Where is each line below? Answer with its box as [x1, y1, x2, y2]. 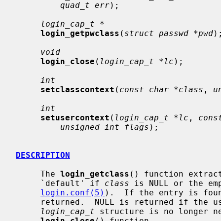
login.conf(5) [40, 187, 105, 197]
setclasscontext [40, 84, 114, 94]
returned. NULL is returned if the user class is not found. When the [16, 197, 40, 207]
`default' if [40, 178, 105, 188]
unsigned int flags [60, 122, 149, 132]
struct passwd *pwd [124, 28, 213, 38]
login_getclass [60, 169, 129, 179]
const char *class [119, 84, 203, 94]
